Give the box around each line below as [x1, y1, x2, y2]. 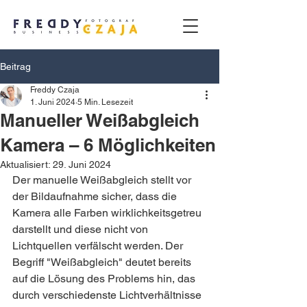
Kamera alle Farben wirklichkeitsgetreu [12, 206, 204, 219]
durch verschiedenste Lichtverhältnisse [12, 288, 204, 302]
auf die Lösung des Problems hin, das [12, 272, 198, 285]
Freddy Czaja [30, 85, 79, 95]
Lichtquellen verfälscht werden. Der [12, 239, 186, 252]
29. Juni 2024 [53, 159, 111, 170]
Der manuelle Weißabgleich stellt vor [12, 173, 194, 186]
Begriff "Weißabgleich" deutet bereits [12, 256, 194, 269]
